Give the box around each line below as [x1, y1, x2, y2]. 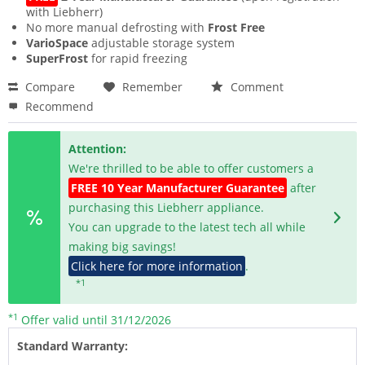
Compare [22, 79, 75, 95]
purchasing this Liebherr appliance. [68, 200, 265, 216]
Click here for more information [71, 258, 244, 275]
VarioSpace [26, 35, 88, 51]
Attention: [68, 141, 127, 157]
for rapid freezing [88, 51, 187, 67]
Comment [227, 79, 284, 95]
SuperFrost [26, 51, 88, 67]
